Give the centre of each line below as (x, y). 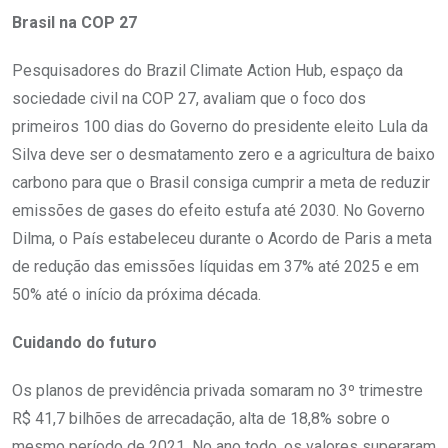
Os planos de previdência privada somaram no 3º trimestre (217, 390)
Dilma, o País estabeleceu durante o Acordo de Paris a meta (222, 238)
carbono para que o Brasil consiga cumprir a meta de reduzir (221, 182)
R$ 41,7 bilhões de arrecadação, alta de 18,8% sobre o (201, 418)
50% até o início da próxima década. (136, 294)
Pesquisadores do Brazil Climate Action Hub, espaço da (207, 70)
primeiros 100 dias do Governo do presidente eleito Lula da (220, 126)
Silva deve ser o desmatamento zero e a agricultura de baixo (223, 154)
